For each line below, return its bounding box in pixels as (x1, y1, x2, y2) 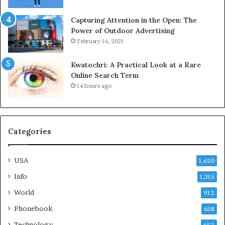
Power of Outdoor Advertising (71, 26, 175, 35)
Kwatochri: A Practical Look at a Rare (71, 60, 201, 69)
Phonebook (14, 204, 52, 212)
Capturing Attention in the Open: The (71, 15, 197, 25)
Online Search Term (71, 70, 139, 80)
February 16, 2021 (77, 37, 124, 45)
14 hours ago (77, 82, 111, 89)
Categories (8, 126, 51, 136)
